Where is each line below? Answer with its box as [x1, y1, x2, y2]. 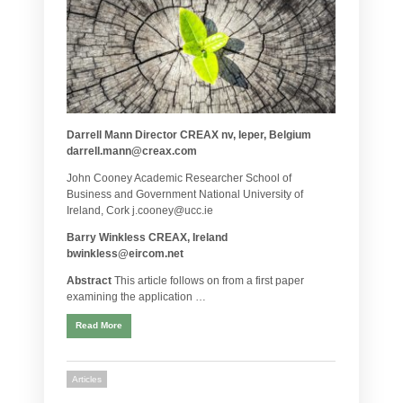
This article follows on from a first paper [112, 273, 304, 287]
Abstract [67, 273, 112, 287]
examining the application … [67, 290, 206, 303]
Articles [72, 373, 102, 384]
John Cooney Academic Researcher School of [67, 171, 291, 184]
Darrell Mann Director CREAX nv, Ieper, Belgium [67, 128, 311, 141]
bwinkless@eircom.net [67, 246, 184, 260]
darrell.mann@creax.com [67, 144, 197, 157]
